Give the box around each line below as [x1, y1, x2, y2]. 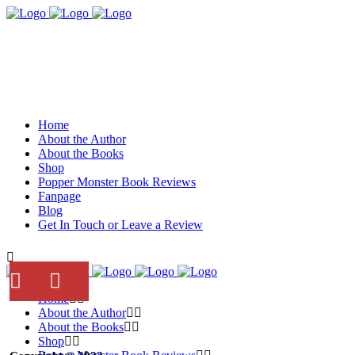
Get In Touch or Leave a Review [38, 218, 203, 231]
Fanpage [38, 189, 81, 203]
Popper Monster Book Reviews [38, 175, 196, 189]
